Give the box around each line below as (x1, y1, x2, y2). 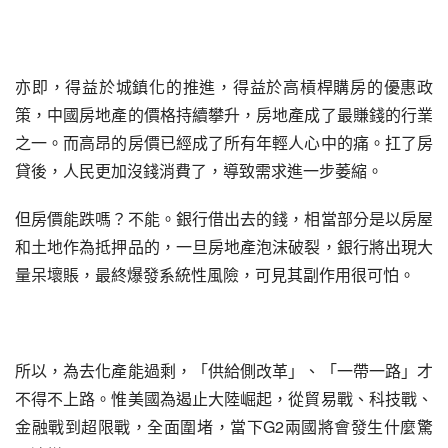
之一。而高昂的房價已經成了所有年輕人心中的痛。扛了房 (15, 131, 433, 154)
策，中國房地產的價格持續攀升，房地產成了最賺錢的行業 (15, 103, 433, 126)
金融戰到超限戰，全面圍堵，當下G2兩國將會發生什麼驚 (15, 415, 433, 438)
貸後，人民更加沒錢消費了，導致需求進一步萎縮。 (15, 159, 383, 182)
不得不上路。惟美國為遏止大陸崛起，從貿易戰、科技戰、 (15, 387, 433, 410)
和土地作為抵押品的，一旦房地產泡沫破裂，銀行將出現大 (15, 235, 433, 258)
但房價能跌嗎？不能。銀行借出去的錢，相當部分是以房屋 (15, 207, 433, 230)
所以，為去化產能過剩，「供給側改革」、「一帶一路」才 (15, 359, 433, 382)
